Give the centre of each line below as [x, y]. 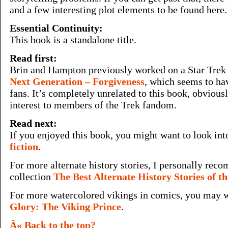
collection [32, 177]
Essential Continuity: [56, 28]
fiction [24, 147]
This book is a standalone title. [73, 40]
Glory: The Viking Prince [65, 207]
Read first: [33, 58]
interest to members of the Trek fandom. [93, 105]
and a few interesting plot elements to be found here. [118, 10]
